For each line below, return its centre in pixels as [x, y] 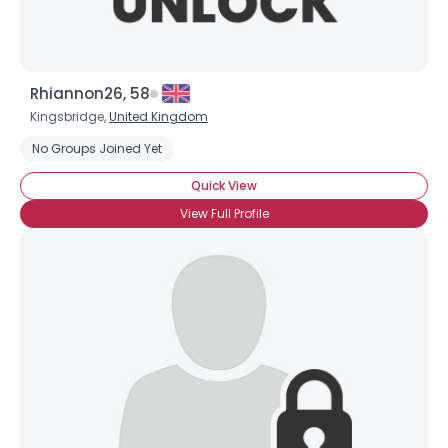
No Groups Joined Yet [97, 148]
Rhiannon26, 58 [90, 93]
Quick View [224, 185]
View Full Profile [224, 213]
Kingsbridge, [69, 116]
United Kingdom [158, 116]
